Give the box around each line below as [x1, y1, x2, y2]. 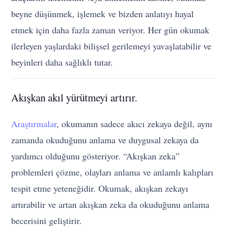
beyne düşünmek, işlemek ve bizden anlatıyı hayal [11, 8, 194, 20]
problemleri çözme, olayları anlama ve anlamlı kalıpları [11, 166, 214, 179]
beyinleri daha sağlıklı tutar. [11, 56, 114, 69]
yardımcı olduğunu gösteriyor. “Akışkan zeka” [11, 150, 180, 162]
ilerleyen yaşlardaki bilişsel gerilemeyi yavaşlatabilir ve [11, 40, 212, 52]
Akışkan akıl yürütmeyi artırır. [11, 90, 138, 105]
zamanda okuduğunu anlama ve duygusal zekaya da [11, 134, 199, 146]
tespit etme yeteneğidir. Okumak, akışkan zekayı [11, 182, 189, 195]
